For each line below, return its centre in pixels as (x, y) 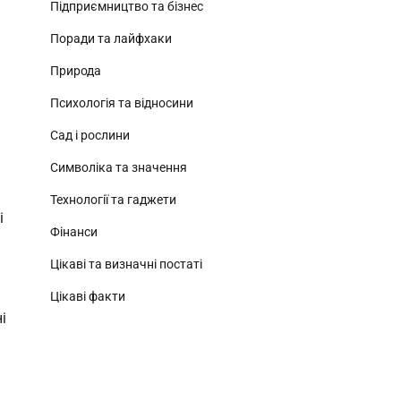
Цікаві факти (88, 296)
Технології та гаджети (113, 200)
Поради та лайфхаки (111, 38)
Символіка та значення (119, 167)
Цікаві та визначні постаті (126, 264)
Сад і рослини (90, 135)
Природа (76, 71)
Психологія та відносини (122, 103)
